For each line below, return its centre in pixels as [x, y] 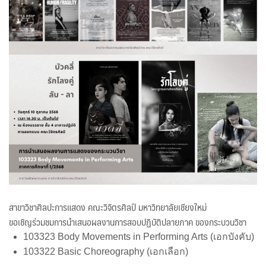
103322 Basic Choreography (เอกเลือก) [106, 251]
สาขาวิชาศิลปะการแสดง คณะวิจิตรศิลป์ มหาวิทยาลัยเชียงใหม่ [108, 207]
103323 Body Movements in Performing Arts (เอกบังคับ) [139, 236]
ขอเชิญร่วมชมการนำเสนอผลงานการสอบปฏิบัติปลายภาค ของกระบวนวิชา [128, 221]
